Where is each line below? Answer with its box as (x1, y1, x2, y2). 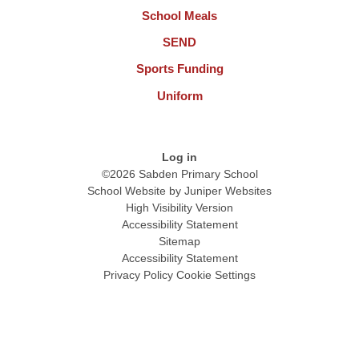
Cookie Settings (176, 268, 256, 281)
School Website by (87, 184, 184, 197)
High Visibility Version (126, 200, 233, 214)
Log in (162, 150, 197, 163)
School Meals (142, 8, 217, 22)
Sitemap (159, 234, 200, 248)
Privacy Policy (103, 268, 173, 281)
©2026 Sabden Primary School (101, 167, 258, 180)
